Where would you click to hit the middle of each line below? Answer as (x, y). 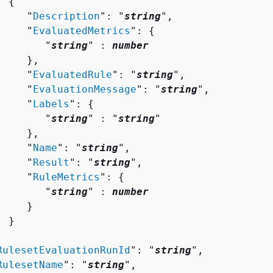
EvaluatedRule (73, 74)
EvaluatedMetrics (82, 30)
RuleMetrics (66, 177)
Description (66, 16)
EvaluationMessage (85, 89)
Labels (51, 104)
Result (51, 162)
